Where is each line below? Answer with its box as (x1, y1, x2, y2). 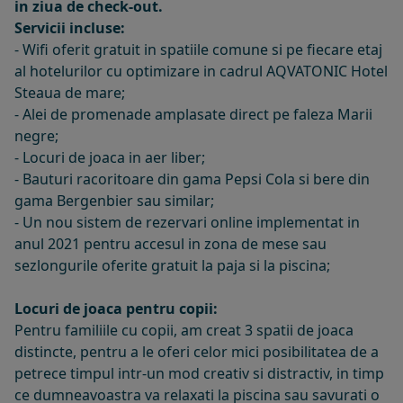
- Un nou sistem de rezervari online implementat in (14, 211, 360, 232)
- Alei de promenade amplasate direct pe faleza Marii (14, 103, 372, 124)
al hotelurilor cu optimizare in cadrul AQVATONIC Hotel (14, 60, 388, 81)
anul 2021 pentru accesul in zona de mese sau (14, 233, 327, 254)
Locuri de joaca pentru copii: (14, 298, 218, 318)
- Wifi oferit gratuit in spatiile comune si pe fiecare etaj (14, 39, 382, 59)
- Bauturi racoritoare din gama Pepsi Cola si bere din (14, 168, 370, 189)
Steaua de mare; (14, 82, 125, 103)
